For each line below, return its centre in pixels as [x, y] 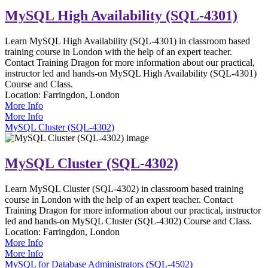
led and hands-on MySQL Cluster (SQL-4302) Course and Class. [128, 221]
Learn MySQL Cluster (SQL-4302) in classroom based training [124, 188]
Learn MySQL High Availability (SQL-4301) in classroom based [127, 41]
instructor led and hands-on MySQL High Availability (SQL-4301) [131, 73]
